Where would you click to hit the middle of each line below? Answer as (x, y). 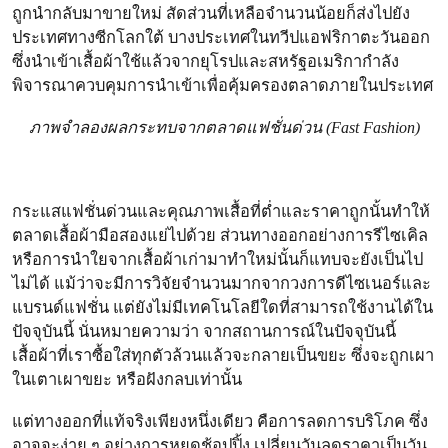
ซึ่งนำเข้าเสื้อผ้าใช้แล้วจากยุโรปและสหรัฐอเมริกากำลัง (205, 61)
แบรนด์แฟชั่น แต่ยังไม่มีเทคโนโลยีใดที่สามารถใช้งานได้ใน (222, 307)
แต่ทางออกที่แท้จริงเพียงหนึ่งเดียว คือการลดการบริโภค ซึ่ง (220, 421)
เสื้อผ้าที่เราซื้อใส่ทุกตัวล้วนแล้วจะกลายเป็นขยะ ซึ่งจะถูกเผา (223, 355)
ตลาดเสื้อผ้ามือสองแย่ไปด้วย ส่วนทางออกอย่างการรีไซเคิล (220, 235)
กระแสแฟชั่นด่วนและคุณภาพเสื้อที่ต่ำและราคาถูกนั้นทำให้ (221, 211)
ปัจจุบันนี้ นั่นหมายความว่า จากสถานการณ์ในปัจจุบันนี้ (204, 331)
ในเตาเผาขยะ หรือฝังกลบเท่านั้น (127, 379)
